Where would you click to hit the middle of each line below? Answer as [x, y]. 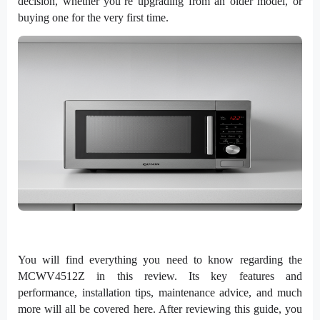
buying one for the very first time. [93, 17]
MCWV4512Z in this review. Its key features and [160, 276]
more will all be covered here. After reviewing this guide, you [160, 309]
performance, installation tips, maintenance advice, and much [160, 292]
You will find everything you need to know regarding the [160, 259]
